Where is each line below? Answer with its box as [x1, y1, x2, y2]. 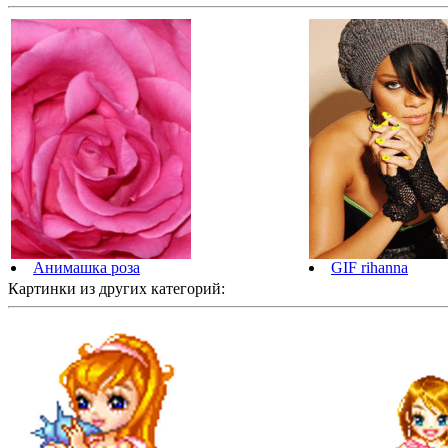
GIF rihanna [331, 259, 408, 277]
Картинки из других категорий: [8, 280, 225, 298]
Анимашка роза [33, 259, 140, 277]
